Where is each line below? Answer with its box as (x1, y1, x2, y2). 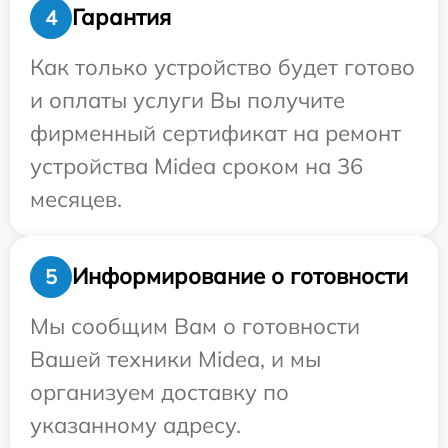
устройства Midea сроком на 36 (30, 151, 363, 180)
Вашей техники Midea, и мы (30, 344, 321, 373)
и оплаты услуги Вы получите (30, 85, 345, 114)
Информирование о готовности (72, 262, 408, 291)
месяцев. (30, 184, 122, 213)
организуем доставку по (30, 377, 289, 406)
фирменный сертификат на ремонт (30, 118, 401, 147)
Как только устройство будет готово (30, 52, 415, 81)
